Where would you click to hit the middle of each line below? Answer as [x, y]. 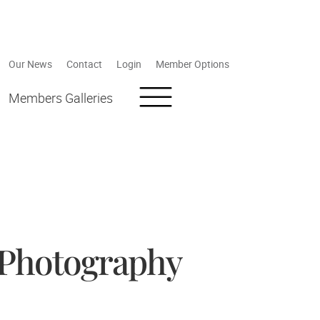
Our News [30, 64]
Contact [84, 64]
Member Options [192, 64]
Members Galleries [61, 98]
